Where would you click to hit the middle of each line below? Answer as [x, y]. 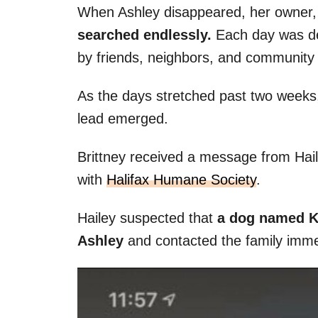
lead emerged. [123, 118]
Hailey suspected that [147, 218]
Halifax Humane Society [181, 179]
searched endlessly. [144, 34]
